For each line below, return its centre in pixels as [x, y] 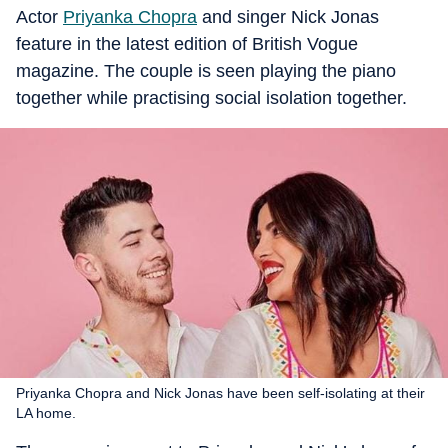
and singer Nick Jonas [288, 17]
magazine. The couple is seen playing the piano [206, 71]
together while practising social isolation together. [211, 98]
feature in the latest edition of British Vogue [187, 44]
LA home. [46, 412]
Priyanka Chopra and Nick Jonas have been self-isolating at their [220, 392]
